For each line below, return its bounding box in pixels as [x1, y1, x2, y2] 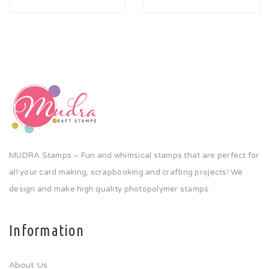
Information [9, 222, 84, 239]
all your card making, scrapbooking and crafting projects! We [9, 168, 243, 177]
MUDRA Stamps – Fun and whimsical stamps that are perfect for [9, 151, 259, 160]
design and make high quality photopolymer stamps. [9, 184, 211, 194]
